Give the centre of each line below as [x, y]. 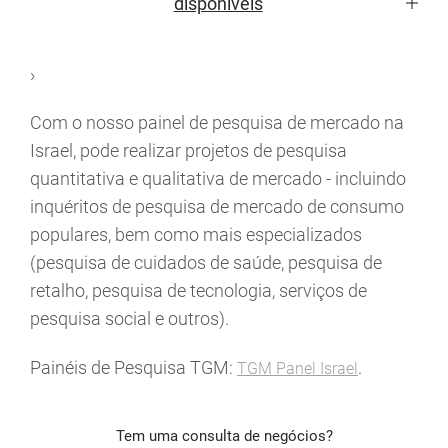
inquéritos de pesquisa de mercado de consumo [217, 207]
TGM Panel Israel [297, 369]
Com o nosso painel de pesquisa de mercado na [217, 123]
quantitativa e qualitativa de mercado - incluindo [218, 179]
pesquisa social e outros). [129, 319]
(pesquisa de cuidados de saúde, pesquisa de [206, 263]
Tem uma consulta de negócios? [224, 436]
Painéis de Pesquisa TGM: [133, 368]
